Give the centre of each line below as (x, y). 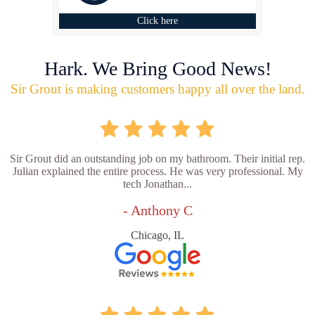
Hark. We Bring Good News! (157, 69)
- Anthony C (157, 210)
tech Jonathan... (157, 184)
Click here (157, 21)
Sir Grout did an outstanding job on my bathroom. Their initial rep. (157, 159)
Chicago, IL (157, 235)
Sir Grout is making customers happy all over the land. (157, 89)
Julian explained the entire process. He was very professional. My (157, 171)
